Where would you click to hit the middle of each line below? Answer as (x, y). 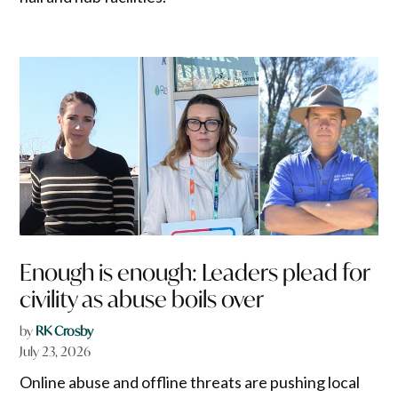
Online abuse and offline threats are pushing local (190, 382)
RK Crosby (65, 331)
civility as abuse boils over (142, 299)
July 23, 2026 (56, 352)
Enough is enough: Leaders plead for (195, 273)
